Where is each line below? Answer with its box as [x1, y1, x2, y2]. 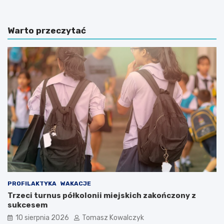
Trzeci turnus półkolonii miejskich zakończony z [7, 191, 196, 200]
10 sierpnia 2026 [15, 213, 69, 222]
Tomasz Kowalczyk [82, 213, 144, 222]
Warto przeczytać [7, 25, 86, 35]
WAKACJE [60, 180, 91, 187]
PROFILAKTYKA [7, 180, 56, 187]
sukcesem [7, 200, 47, 210]
